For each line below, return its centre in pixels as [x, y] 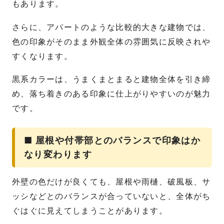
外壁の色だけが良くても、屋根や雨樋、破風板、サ [111, 182]
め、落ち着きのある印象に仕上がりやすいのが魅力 [111, 94]
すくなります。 [42, 56]
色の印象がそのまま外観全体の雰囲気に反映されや [111, 41]
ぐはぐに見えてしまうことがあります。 [90, 211]
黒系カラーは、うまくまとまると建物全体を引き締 [111, 79]
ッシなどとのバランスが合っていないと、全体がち [111, 196]
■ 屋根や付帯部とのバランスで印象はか [112, 140]
